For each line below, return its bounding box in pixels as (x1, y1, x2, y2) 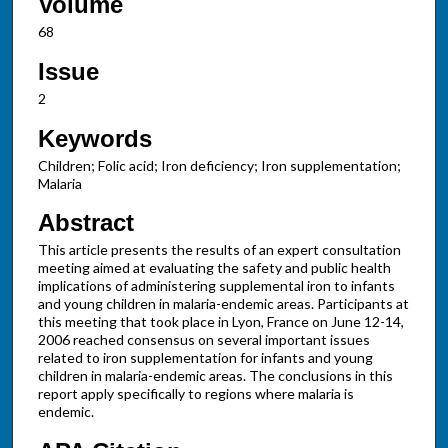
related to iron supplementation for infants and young (37, 349, 373, 367)
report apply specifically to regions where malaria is (37, 385, 354, 403)
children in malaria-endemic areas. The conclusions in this (37, 367, 393, 385)
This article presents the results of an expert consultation (37, 241, 401, 259)
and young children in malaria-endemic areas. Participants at (37, 295, 409, 313)
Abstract (37, 209, 134, 237)
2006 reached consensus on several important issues (37, 331, 370, 349)
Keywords (37, 124, 152, 152)
